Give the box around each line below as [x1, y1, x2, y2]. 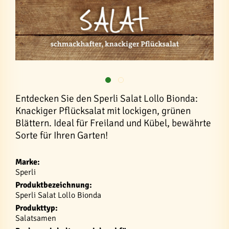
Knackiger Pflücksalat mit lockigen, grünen [15, 105, 191, 117]
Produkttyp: [15, 203, 58, 213]
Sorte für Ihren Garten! [15, 129, 108, 142]
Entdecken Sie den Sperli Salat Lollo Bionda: [15, 93, 198, 105]
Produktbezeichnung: [15, 180, 92, 190]
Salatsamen [15, 213, 56, 223]
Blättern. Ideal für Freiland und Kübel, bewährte [15, 117, 211, 129]
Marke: [15, 157, 40, 167]
